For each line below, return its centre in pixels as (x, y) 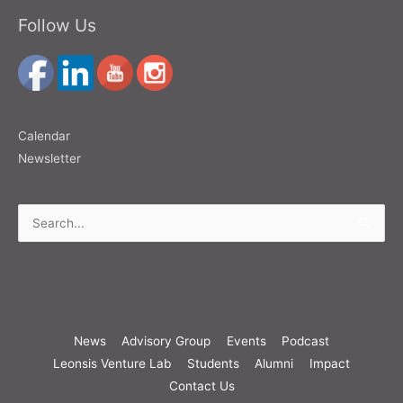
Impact (329, 363)
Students (213, 363)
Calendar (44, 136)
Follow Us (57, 25)
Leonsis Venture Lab (112, 363)
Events (246, 340)
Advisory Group (166, 340)
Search (38, 226)
